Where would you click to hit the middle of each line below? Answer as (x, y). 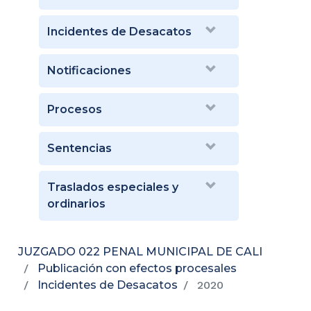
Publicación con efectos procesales (137, 268)
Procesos (75, 109)
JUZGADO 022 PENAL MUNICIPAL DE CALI (140, 251)
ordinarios (76, 203)
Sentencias (79, 148)
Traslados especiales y (113, 187)
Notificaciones (89, 70)
